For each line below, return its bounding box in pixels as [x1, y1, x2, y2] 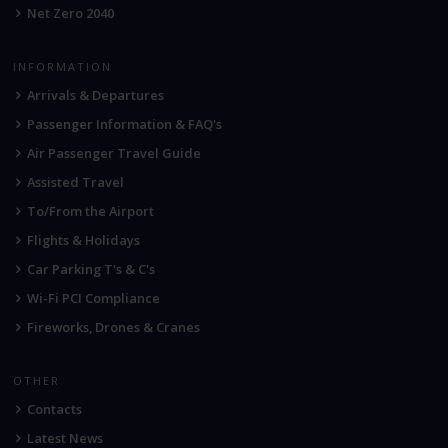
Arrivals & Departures [27, 86, 165, 105]
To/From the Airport [27, 202, 155, 221]
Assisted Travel [27, 173, 125, 192]
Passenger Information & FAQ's [27, 115, 223, 134]
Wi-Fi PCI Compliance [27, 289, 161, 308]
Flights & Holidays [27, 231, 141, 250]
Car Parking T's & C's [27, 260, 156, 279]
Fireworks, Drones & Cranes [27, 318, 201, 337]
